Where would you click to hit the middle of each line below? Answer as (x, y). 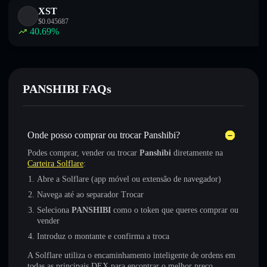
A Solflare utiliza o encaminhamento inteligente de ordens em (131, 255)
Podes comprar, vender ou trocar (83, 153)
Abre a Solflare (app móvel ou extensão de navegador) (129, 179)
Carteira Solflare (55, 164)
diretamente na (197, 153)
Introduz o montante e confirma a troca (103, 236)
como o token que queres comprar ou (175, 210)
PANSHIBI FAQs (67, 89)
